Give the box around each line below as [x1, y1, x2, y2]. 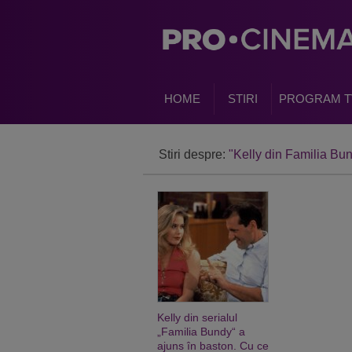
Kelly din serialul [157, 311, 237, 324]
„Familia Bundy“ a [157, 325, 245, 338]
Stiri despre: [159, 148, 229, 161]
